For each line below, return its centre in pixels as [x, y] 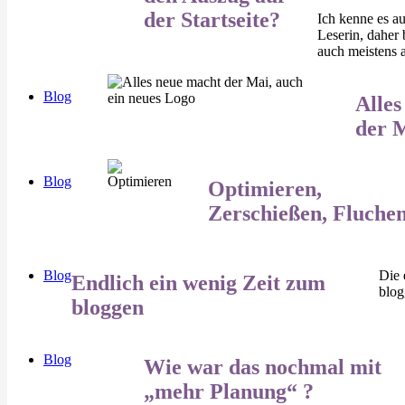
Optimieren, [265, 188]
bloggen [108, 307]
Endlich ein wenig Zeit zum [198, 283]
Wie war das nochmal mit [263, 367]
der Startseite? [212, 19]
